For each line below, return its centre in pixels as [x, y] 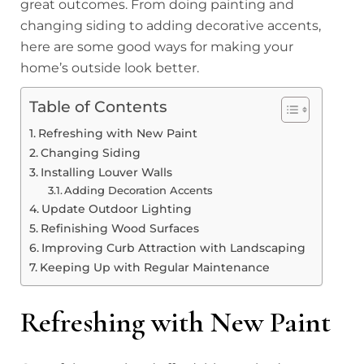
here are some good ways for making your [157, 47]
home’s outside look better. [110, 68]
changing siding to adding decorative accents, [171, 26]
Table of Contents [98, 107]
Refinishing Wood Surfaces [119, 229]
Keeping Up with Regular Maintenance [154, 268]
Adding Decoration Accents [139, 191]
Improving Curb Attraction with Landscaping [173, 248]
